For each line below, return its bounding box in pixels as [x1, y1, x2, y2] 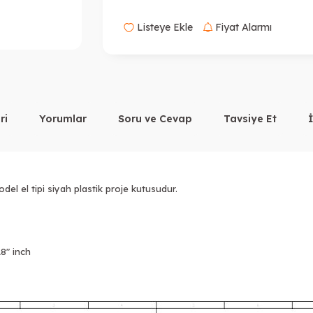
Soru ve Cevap [118, 112, 192, 125]
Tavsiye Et [224, 112, 277, 125]
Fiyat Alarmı [212, 21, 272, 34]
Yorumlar [39, 112, 87, 125]
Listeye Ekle [134, 21, 194, 34]
